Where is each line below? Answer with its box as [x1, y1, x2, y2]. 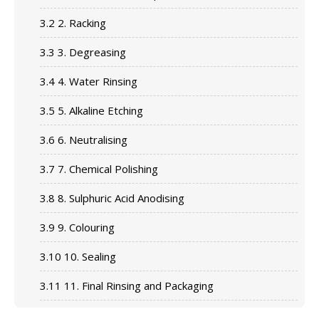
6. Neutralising [54, 132, 127, 147]
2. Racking [54, 16, 106, 31]
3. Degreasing [54, 45, 126, 60]
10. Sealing [61, 249, 116, 264]
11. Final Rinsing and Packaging [61, 278, 214, 293]
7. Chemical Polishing [54, 162, 158, 177]
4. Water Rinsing [54, 74, 137, 89]
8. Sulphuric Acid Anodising [54, 191, 184, 206]
